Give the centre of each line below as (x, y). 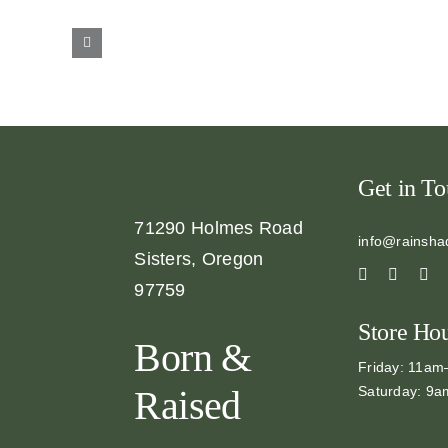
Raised (187, 405)
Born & (193, 357)
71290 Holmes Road (218, 228)
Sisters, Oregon (199, 259)
